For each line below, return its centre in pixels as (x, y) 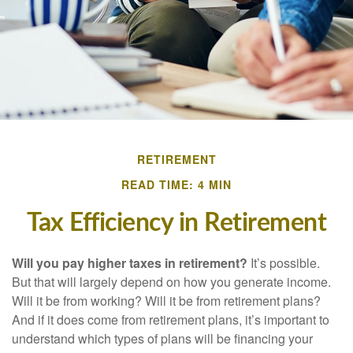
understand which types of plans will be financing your (162, 338)
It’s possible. (284, 263)
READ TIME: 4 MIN (176, 184)
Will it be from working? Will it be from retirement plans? (166, 301)
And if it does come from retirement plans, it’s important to (171, 320)
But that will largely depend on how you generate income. (171, 282)
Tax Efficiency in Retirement (176, 223)
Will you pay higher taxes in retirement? (130, 263)
